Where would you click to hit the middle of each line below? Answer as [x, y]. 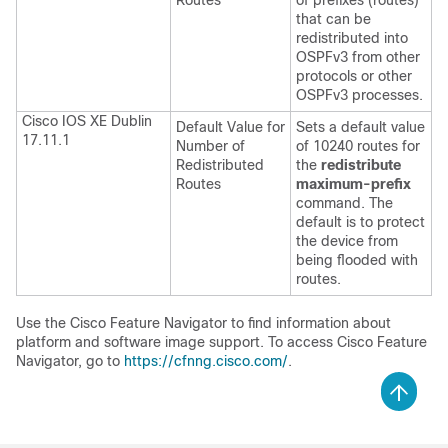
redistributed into [352, 38]
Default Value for [230, 127]
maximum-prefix [353, 184]
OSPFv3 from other [358, 57]
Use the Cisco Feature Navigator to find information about [203, 323]
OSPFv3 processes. [359, 95]
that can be [333, 19]
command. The [344, 203]
